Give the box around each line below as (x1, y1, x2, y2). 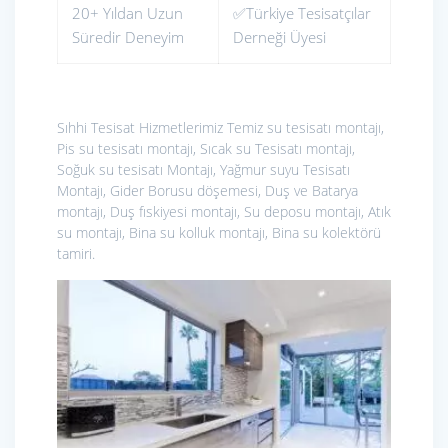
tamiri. (57, 243, 95, 263)
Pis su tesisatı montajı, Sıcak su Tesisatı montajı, (57, 138, 355, 158)
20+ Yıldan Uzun (72, 2, 183, 23)
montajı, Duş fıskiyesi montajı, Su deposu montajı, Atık (57, 201, 391, 221)
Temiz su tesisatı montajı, (227, 117, 384, 137)
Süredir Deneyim (72, 26, 184, 47)
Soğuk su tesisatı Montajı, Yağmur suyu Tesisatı (57, 159, 350, 179)
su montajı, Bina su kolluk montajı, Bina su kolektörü (57, 222, 381, 242)
